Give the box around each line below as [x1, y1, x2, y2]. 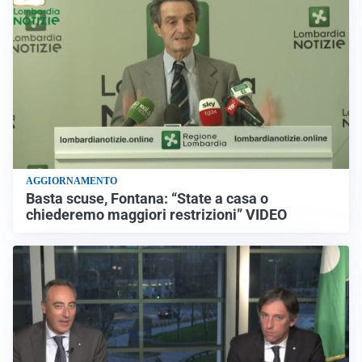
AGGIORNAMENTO [26, 175, 117, 187]
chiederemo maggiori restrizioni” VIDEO [26, 207, 287, 224]
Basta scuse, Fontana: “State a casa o [26, 191, 268, 208]
